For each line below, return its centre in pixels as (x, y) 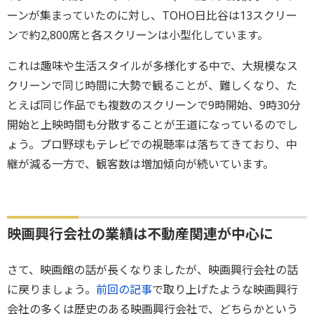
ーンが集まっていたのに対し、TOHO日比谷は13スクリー (152, 15)
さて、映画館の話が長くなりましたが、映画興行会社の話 (152, 269)
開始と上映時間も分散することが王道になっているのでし (152, 124)
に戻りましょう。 (52, 289)
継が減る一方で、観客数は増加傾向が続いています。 (141, 164)
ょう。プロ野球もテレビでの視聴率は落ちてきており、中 (152, 144)
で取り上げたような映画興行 (225, 289)
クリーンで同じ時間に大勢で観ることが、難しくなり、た (152, 85)
